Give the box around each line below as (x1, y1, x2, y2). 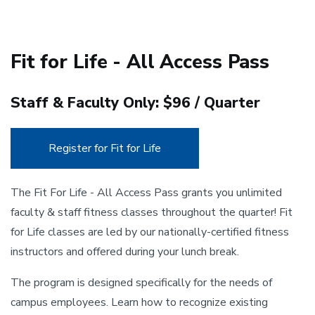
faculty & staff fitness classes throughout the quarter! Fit (11, 205, 292, 220)
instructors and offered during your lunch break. (11, 244, 239, 259)
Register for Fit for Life (49, 141, 161, 156)
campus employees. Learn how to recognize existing (11, 295, 268, 310)
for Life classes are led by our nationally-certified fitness (11, 224, 289, 240)
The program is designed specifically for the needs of (11, 275, 272, 290)
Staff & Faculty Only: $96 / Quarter (11, 93, 260, 112)
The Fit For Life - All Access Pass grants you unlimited (11, 185, 282, 200)
